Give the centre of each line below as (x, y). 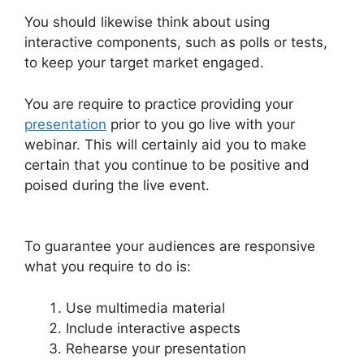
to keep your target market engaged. (144, 63)
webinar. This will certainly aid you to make (165, 144)
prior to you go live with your (201, 124)
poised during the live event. (119, 185)
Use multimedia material (145, 308)
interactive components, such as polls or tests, (176, 43)
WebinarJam (65, 205)
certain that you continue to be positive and (167, 165)
